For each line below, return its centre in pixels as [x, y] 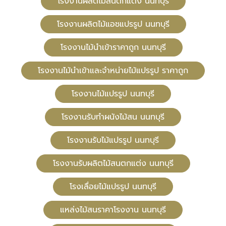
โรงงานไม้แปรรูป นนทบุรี [113, 94]
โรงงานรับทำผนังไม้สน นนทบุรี [113, 117]
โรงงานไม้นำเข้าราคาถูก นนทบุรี [113, 48]
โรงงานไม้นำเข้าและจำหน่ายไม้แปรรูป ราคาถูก [113, 71]
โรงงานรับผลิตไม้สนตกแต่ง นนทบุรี [113, 164]
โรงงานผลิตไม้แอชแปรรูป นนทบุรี [113, 24]
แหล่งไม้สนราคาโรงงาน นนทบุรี [113, 210]
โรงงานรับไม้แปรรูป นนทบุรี [113, 140]
